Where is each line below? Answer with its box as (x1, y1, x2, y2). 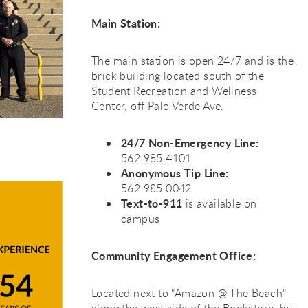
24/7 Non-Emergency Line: (121, 135, 259, 151)
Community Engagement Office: (91, 247, 256, 264)
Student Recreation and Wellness (91, 83, 257, 99)
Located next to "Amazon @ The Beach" (91, 285, 287, 301)
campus (121, 211, 160, 227)
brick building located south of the (91, 68, 264, 84)
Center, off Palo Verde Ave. (91, 98, 228, 114)
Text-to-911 (121, 195, 183, 212)
